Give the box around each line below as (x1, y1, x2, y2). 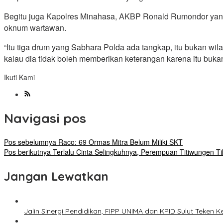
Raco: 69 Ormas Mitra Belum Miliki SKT (56, 137, 183, 147)
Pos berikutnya (4, 147, 51, 157)
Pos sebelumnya (4, 137, 56, 147)
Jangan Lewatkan (4, 169, 109, 184)
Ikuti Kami (4, 72, 35, 83)
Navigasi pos (4, 110, 86, 126)
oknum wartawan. (4, 22, 66, 34)
